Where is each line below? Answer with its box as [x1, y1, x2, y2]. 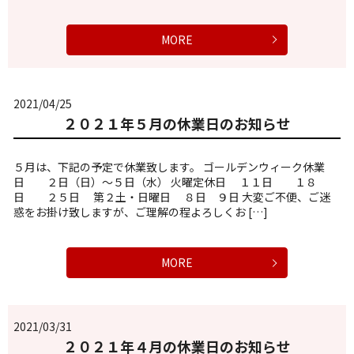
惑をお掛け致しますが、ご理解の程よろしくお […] [13, 204, 268, 220]
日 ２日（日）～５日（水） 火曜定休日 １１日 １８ [13, 174, 317, 190]
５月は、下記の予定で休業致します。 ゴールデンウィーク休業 [13, 159, 325, 175]
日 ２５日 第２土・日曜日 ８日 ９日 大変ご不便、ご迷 [13, 189, 330, 205]
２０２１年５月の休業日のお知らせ [63, 112, 291, 134]
